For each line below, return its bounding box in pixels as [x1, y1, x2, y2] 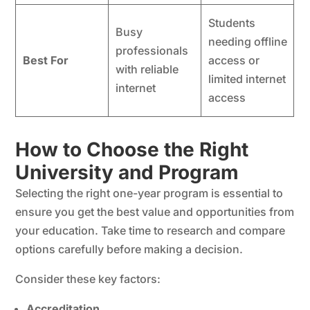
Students [208, 15, 255, 30]
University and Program [15, 160, 239, 184]
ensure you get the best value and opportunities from [15, 204, 295, 219]
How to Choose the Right [15, 137, 249, 161]
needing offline [208, 34, 287, 48]
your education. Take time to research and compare [15, 223, 286, 237]
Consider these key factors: [15, 271, 161, 286]
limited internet [208, 71, 286, 86]
